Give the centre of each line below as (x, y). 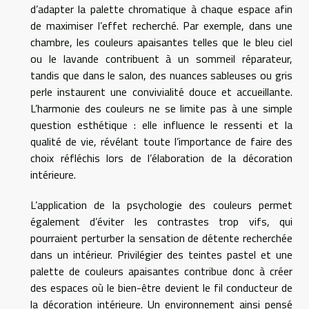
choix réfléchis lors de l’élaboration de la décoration (161, 158)
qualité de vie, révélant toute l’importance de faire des (161, 142)
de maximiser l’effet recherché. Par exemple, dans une (161, 26)
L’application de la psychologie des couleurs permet (161, 205)
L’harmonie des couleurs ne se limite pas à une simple (161, 109)
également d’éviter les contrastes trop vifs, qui (161, 222)
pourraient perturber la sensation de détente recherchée (161, 238)
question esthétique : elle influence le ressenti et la (161, 125)
